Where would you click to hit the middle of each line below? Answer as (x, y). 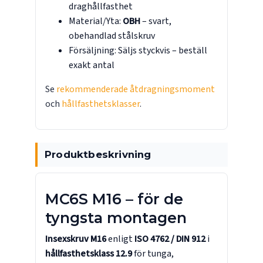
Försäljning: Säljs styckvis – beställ (138, 51)
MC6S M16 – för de (114, 199)
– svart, (156, 21)
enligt (120, 239)
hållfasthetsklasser (101, 104)
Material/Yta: (96, 21)
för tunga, (153, 254)
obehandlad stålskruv (112, 36)
